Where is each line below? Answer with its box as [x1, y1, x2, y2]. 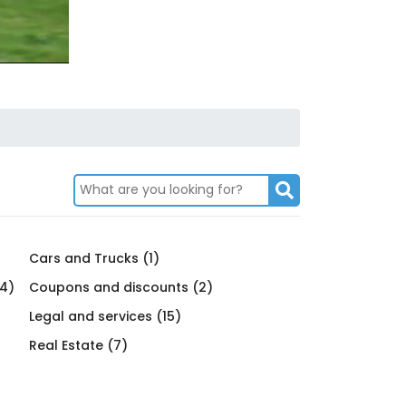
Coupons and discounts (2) [29, 277, 214, 296]
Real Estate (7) [29, 335, 129, 354]
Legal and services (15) [29, 306, 182, 325]
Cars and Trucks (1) [29, 248, 160, 267]
